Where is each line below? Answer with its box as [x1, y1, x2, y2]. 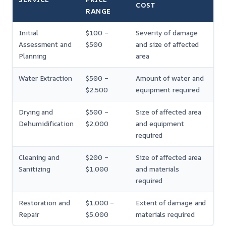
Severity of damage [136, 28, 198, 37]
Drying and [19, 107, 53, 117]
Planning [19, 51, 47, 61]
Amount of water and [136, 73, 204, 83]
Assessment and [19, 39, 72, 49]
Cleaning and [19, 152, 60, 162]
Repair [19, 209, 39, 219]
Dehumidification [19, 119, 74, 128]
